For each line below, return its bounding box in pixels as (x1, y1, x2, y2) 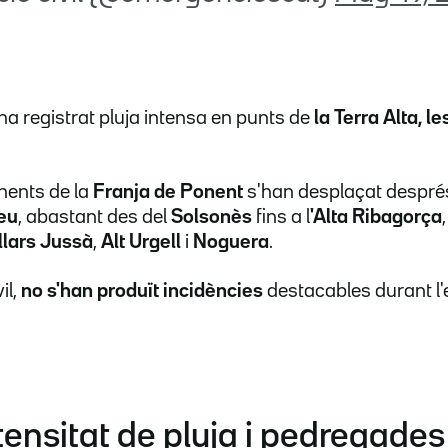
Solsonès (171, 207, 252, 226)
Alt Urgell (101, 232, 185, 251)
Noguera (193, 232, 269, 251)
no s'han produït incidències (17, 281, 263, 300)
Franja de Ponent (93, 182, 243, 201)
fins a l (252, 207, 310, 226)
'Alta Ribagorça (310, 207, 442, 226)
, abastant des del (18, 207, 171, 226)
